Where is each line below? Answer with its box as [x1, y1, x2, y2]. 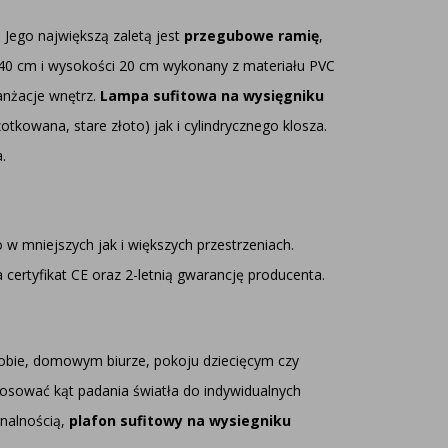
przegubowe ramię [184, 26, 319, 45]
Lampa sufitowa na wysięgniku [100, 86, 324, 105]
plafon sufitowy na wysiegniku [69, 411, 291, 430]
